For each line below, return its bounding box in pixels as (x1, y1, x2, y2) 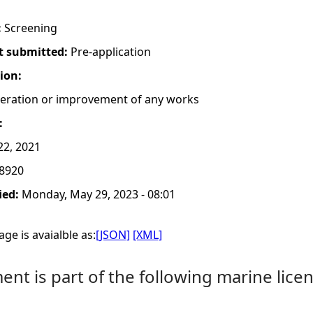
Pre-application (71, 44, 151, 59)
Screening (4, 20, 57, 36)
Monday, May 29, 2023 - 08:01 (22, 187, 175, 202)
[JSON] (96, 227, 130, 242)
